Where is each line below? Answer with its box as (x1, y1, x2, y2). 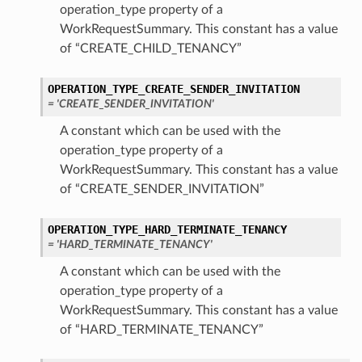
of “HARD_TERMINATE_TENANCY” (59, 323, 263, 337)
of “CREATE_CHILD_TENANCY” (59, 42, 242, 56)
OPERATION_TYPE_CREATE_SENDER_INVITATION (47, 82, 300, 96)
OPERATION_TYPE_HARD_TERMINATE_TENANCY (47, 223, 287, 237)
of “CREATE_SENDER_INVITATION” (59, 183, 264, 196)
